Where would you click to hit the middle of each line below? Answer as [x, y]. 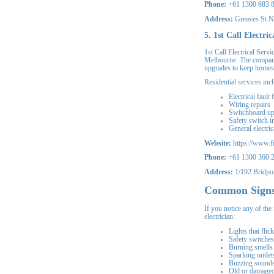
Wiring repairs [250, 105]
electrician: [220, 217]
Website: [218, 143]
